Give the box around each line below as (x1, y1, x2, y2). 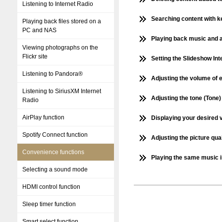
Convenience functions (22, 149, 84, 156)
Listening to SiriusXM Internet (22, 88, 101, 95)
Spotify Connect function (22, 131, 88, 138)
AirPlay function (22, 114, 64, 121)
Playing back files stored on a (22, 18, 101, 25)
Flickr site (22, 53, 48, 60)
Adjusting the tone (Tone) (151, 95, 221, 102)
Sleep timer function (22, 201, 76, 208)
